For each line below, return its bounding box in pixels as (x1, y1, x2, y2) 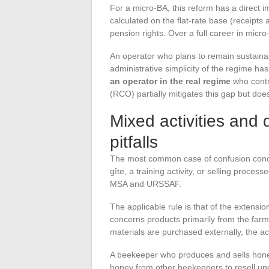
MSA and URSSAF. (110, 178, 181, 189)
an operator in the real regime (110, 76, 231, 86)
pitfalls (110, 132, 158, 151)
